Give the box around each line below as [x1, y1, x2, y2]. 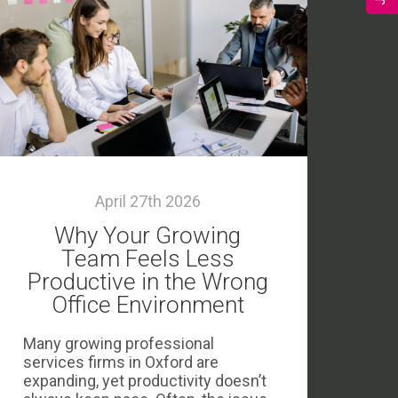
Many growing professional [23, 334, 214, 353]
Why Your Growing [54, 222, 241, 249]
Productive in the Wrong [27, 268, 268, 295]
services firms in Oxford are [23, 353, 219, 371]
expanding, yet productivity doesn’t [23, 371, 267, 390]
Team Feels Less [60, 245, 235, 272]
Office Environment [51, 291, 244, 318]
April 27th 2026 [94, 192, 201, 211]
